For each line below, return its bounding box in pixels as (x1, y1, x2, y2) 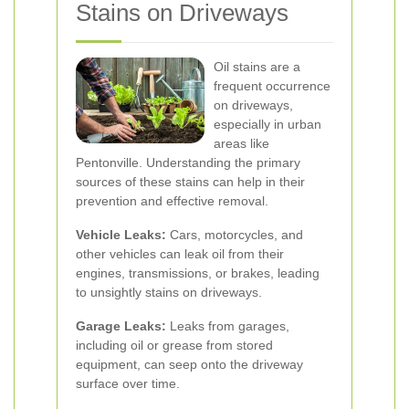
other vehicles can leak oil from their (76, 246, 284, 261)
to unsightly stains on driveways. (76, 285, 262, 299)
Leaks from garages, (166, 319, 289, 333)
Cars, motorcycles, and (166, 227, 303, 242)
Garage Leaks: (76, 319, 166, 333)
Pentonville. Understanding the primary (76, 155, 300, 170)
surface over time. (76, 376, 180, 391)
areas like (214, 136, 269, 151)
